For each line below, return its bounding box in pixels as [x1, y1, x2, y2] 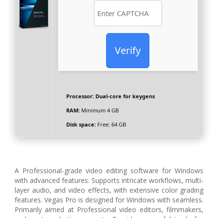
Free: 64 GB [95, 121, 126, 128]
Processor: [66, 92, 94, 100]
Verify [115, 44, 141, 57]
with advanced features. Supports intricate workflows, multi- [15, 176, 203, 185]
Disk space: [66, 121, 96, 128]
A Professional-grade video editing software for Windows [15, 166, 203, 176]
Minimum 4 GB [79, 107, 119, 114]
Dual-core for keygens [93, 92, 155, 100]
